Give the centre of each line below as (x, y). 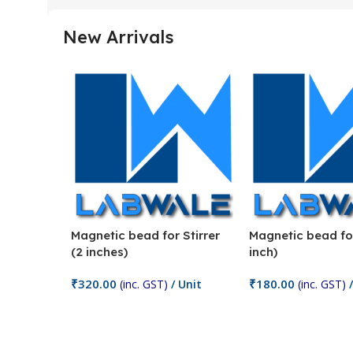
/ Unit (185, 284)
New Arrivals (119, 37)
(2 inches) (99, 252)
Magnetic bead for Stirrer (145, 236)
